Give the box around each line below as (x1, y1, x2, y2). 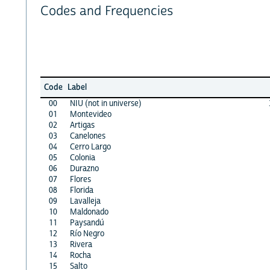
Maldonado (69, 206, 108, 218)
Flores (69, 174, 91, 185)
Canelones (69, 130, 105, 142)
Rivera (69, 239, 92, 250)
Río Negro (69, 228, 104, 239)
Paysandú (69, 217, 104, 228)
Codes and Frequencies (40, 3, 173, 20)
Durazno (69, 163, 99, 174)
